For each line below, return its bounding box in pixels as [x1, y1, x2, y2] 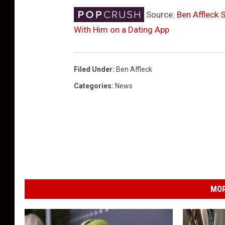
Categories [74, 82, 111, 90]
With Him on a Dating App [74, 25, 169, 35]
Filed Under [74, 65, 113, 74]
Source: [144, 10, 177, 20]
